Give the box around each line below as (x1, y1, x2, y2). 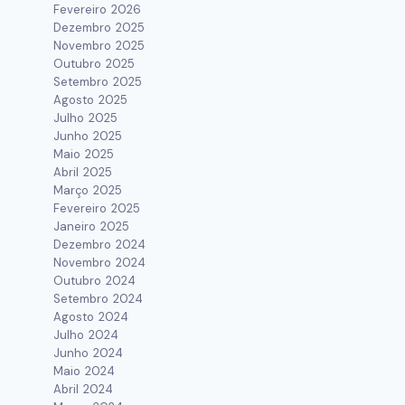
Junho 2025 (53, 128, 123, 144)
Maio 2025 (53, 146, 115, 162)
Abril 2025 (53, 165, 113, 180)
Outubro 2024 (53, 273, 137, 288)
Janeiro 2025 (53, 219, 130, 234)
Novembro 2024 (53, 255, 146, 270)
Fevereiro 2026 (53, 2, 142, 17)
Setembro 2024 (53, 291, 144, 306)
